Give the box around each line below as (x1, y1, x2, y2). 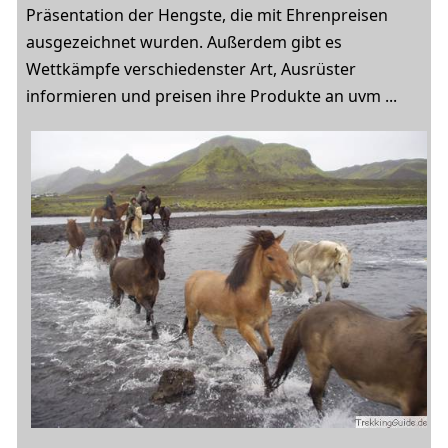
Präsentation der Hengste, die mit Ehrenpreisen (26, 4, 388, 26)
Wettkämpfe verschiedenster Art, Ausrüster (26, 58, 356, 80)
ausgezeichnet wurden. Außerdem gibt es (26, 31, 342, 53)
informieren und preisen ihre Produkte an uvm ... (26, 85, 397, 107)
